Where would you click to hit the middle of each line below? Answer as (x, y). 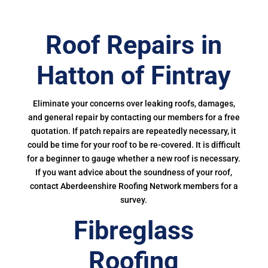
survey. (134, 200)
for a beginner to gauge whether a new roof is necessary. (134, 159)
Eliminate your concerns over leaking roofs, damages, (134, 103)
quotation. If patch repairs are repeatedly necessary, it (134, 131)
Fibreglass (134, 230)
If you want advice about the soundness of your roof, (134, 172)
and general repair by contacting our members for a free (134, 117)
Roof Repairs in (134, 45)
